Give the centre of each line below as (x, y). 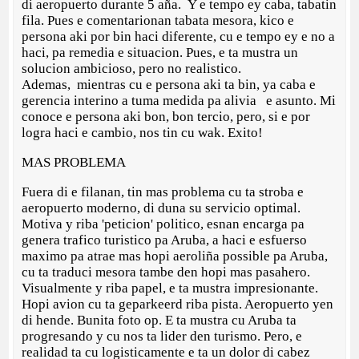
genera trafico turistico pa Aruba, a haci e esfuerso (165, 240)
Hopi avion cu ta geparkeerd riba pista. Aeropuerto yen (178, 305)
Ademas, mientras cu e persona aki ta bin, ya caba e (169, 85)
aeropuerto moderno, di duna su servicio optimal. (161, 208)
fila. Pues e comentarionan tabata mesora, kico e (158, 21)
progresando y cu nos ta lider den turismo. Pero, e (162, 337)
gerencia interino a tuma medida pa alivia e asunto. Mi (179, 101)
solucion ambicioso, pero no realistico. (132, 69)
